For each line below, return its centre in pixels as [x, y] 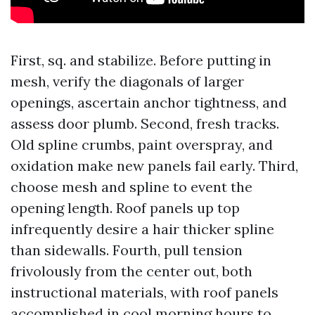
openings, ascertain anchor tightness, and [149, 102]
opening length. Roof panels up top [125, 208]
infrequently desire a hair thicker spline [142, 229]
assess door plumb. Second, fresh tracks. [145, 123]
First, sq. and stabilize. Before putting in [141, 60]
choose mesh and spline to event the [131, 187]
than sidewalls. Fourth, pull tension [127, 250]
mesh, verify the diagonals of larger [127, 81]
